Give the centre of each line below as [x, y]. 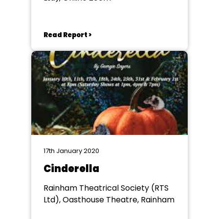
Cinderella [71, 169]
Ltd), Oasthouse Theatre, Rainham [109, 200]
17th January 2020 [71, 151]
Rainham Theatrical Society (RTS [106, 188]
